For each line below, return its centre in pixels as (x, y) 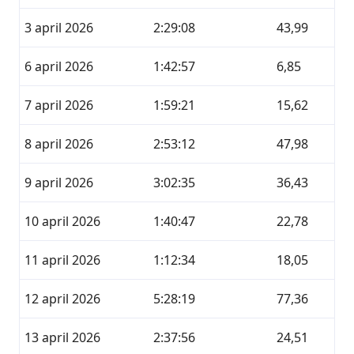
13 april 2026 (62, 337)
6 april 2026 (59, 66)
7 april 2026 (59, 105)
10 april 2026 (62, 221)
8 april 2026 (59, 144)
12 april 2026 (62, 299)
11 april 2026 (62, 260)
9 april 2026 (59, 183)
